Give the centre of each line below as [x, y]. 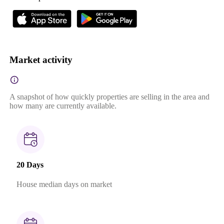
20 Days [30, 165]
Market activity [41, 59]
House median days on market [64, 184]
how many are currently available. [63, 105]
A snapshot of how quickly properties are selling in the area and [109, 96]
